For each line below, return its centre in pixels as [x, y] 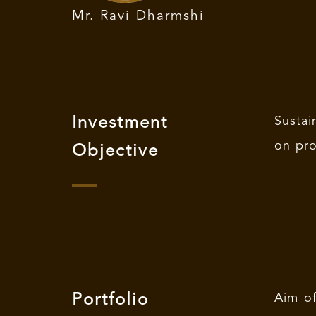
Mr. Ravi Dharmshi [138, 17]
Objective [115, 152]
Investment [120, 123]
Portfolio [110, 300]
